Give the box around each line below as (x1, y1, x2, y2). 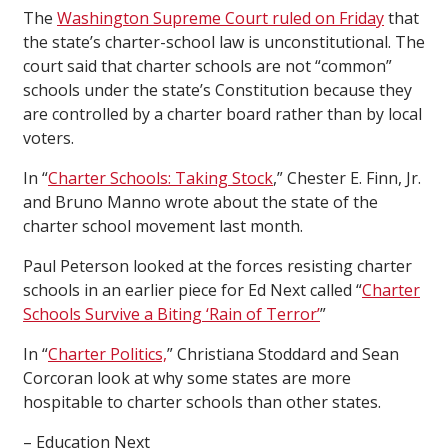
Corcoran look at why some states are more (23, 367, 351, 390)
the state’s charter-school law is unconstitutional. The (23, 31, 425, 54)
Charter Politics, (48, 343, 167, 366)
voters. (23, 127, 74, 150)
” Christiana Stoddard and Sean (167, 343, 399, 366)
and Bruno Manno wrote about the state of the (23, 191, 378, 214)
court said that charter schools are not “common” (23, 55, 392, 78)
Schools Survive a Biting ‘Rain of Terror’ (23, 303, 320, 326)
